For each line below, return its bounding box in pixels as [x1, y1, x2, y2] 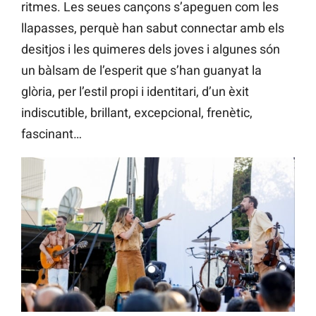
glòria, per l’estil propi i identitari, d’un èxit [21, 84, 249, 99]
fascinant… [21, 126, 82, 142]
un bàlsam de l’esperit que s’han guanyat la [21, 63, 262, 78]
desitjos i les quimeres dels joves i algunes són [21, 42, 280, 57]
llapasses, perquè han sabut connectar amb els [21, 20, 284, 36]
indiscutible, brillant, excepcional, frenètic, [21, 105, 253, 121]
